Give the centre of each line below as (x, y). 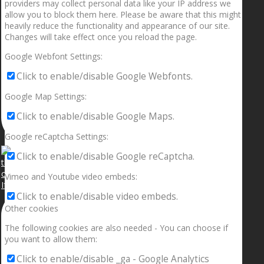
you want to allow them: (51, 239)
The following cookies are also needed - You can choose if (116, 228)
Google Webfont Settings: (54, 57)
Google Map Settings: (46, 97)
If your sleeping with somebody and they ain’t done (98, 184)
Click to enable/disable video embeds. (97, 197)
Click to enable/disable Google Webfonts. (105, 77)
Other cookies (32, 209)
